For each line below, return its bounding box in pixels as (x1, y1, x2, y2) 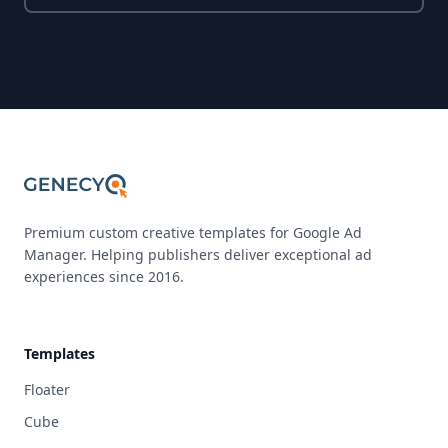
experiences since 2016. (24, 267, 184, 287)
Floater (24, 380, 70, 400)
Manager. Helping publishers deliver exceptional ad (24, 245, 372, 265)
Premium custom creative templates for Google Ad (24, 223, 362, 243)
